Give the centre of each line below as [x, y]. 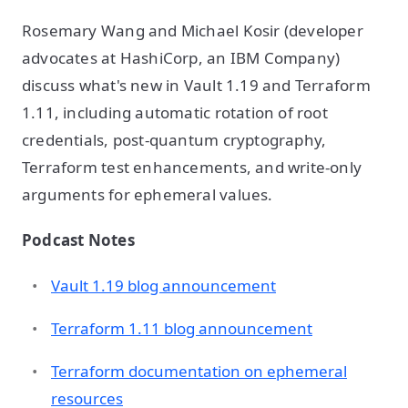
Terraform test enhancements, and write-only [192, 167]
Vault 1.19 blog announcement [163, 285]
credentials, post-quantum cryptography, [174, 139]
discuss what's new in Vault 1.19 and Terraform [196, 85]
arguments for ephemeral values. [148, 194]
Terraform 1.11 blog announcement [182, 328]
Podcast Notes [78, 240]
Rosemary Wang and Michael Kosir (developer [193, 30]
